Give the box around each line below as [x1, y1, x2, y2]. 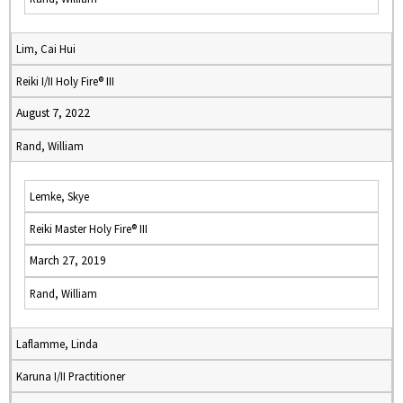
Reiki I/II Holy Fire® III [16, 74, 114, 88]
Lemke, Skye [30, 189, 89, 203]
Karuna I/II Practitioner [16, 369, 125, 383]
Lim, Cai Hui [16, 41, 76, 56]
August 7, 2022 [16, 105, 90, 121]
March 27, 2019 [30, 253, 106, 268]
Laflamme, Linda [16, 336, 98, 351]
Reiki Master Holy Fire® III [30, 221, 148, 236]
